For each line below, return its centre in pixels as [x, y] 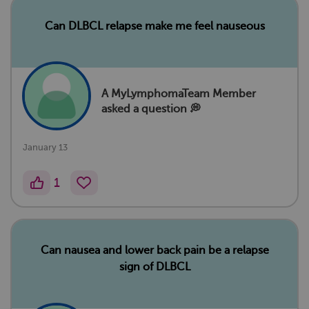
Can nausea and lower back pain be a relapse [154, 251]
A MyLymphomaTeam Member [179, 93]
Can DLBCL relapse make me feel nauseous [154, 27]
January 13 [45, 148]
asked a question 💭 [151, 109]
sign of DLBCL [154, 267]
